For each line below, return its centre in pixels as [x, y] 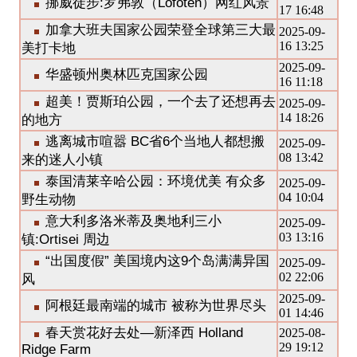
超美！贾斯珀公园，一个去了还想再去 [160, 102]
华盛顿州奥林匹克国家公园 [126, 75]
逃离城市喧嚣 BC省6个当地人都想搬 [155, 141]
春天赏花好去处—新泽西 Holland [144, 333]
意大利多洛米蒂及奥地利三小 [133, 221]
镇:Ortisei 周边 [65, 239]
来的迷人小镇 [62, 160]
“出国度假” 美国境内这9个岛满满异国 [157, 261]
